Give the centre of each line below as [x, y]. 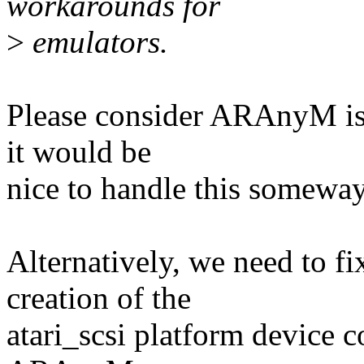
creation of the [99, 298]
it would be [79, 152]
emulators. [96, 42]
